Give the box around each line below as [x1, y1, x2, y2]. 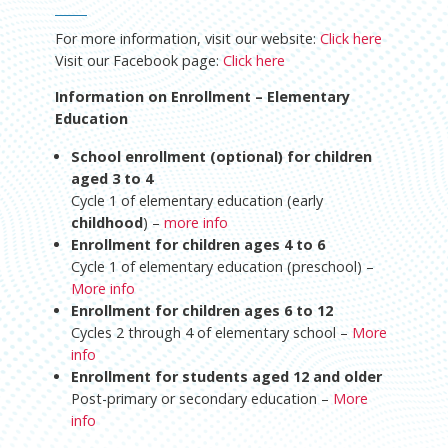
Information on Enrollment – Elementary [54, 87, 350, 107]
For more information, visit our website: [54, 28, 320, 48]
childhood [70, 213, 143, 233]
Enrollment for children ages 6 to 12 [70, 301, 333, 321]
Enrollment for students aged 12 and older [70, 367, 382, 387]
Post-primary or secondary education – [70, 389, 333, 409]
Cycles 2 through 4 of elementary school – [70, 323, 352, 343]
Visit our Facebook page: [54, 50, 223, 70]
